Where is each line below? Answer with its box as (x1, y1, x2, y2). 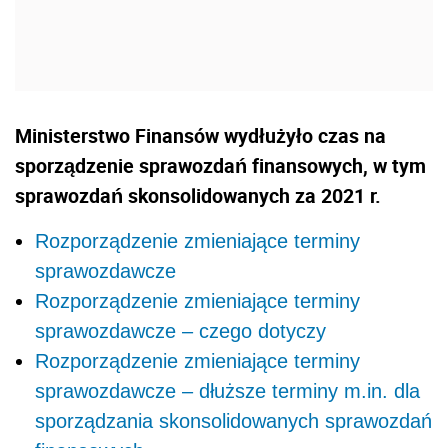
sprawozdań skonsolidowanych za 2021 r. (15, 181, 381, 209)
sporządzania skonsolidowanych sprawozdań (35, 409, 432, 432)
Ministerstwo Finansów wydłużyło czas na (15, 121, 386, 149)
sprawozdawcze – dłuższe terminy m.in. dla (35, 379, 420, 402)
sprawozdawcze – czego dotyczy (35, 319, 326, 342)
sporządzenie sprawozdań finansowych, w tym (15, 151, 426, 179)
